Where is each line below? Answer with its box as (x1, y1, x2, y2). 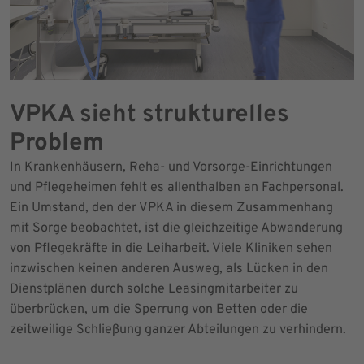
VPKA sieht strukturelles (10, 99, 289, 130)
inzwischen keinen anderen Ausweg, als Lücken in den (10, 260, 328, 277)
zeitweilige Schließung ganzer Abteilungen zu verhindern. (10, 321, 346, 338)
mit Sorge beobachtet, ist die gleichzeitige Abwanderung (10, 219, 343, 236)
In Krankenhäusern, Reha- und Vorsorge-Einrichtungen (10, 158, 332, 175)
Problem (10, 128, 104, 158)
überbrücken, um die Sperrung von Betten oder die (10, 301, 308, 318)
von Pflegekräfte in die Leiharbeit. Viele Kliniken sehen (10, 240, 332, 257)
